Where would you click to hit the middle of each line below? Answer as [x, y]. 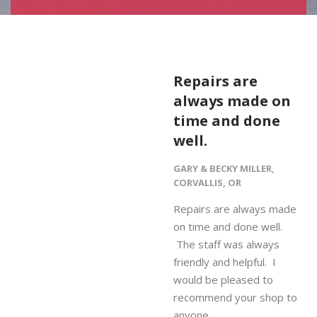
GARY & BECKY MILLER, [224, 168]
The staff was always [226, 244]
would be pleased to [223, 279]
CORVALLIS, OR [207, 183]
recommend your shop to [235, 297]
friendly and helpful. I [225, 262]
